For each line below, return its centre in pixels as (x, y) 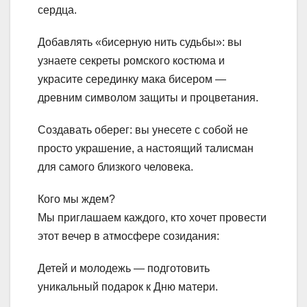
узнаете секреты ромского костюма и (131, 61)
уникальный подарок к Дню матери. (128, 287)
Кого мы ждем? (76, 199)
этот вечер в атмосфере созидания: (128, 236)
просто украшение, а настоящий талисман (146, 149)
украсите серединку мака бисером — (132, 79)
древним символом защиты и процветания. (148, 98)
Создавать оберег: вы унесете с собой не (143, 130)
